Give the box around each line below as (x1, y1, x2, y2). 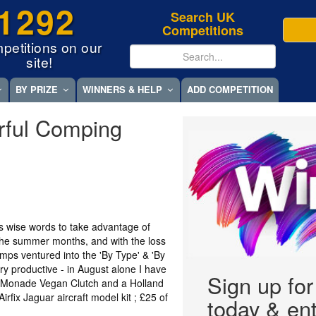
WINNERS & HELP (83, 83, 162, 97)
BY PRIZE (16, 83, 58, 97)
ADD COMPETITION (187, 83, 273, 97)
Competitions (162, 21, 244, 39)
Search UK (171, 8, 236, 26)
